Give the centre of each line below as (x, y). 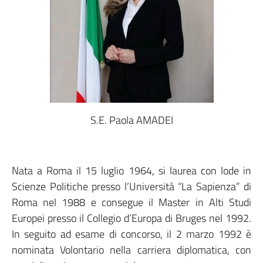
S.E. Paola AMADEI (131, 120)
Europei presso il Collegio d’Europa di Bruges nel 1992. (131, 218)
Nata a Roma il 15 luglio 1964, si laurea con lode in (131, 171)
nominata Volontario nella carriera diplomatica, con (131, 250)
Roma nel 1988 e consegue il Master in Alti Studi (131, 202)
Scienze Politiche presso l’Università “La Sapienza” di (131, 186)
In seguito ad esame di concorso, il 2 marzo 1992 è (131, 234)
